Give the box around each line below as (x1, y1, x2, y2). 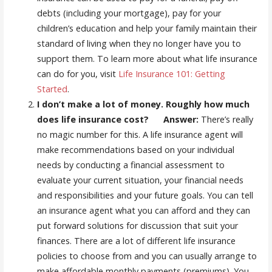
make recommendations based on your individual (36, 143, 234, 155)
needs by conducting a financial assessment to (36, 158, 225, 171)
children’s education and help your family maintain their (36, 22, 257, 34)
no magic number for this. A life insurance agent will (36, 128, 243, 140)
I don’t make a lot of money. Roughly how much (36, 98, 250, 110)
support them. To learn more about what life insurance (36, 52, 257, 64)
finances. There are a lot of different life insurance (36, 234, 236, 246)
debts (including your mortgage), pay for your (36, 7, 221, 19)
